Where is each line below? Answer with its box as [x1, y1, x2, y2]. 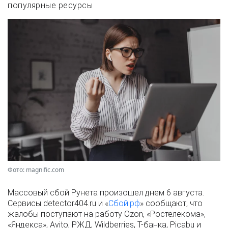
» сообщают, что [140, 198, 203, 208]
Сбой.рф [108, 198, 140, 208]
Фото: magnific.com [8, 165, 64, 174]
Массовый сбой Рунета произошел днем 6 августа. [8, 187, 204, 197]
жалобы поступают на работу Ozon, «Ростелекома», [8, 209, 206, 219]
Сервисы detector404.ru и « [8, 198, 108, 208]
